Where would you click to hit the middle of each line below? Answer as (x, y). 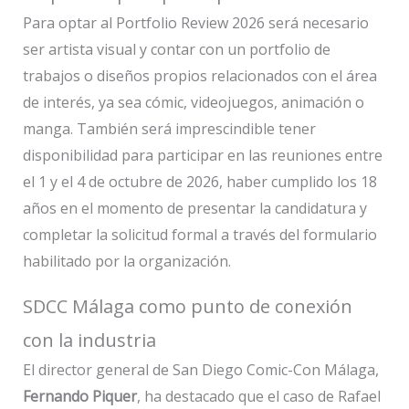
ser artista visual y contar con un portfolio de (176, 50)
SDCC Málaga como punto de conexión (187, 307)
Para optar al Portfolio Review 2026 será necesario (195, 23)
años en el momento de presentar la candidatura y (194, 209)
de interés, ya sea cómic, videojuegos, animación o (193, 103)
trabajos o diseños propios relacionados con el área (199, 76)
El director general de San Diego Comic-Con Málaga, (200, 370)
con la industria (89, 341)
